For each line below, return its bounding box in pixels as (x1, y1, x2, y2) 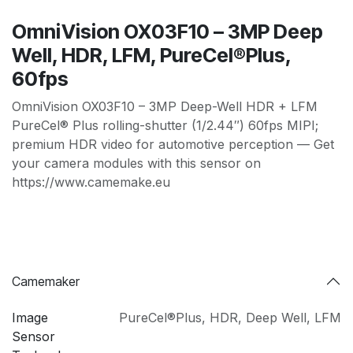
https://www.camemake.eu (12, 174, 170, 191)
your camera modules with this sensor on (12, 155, 261, 172)
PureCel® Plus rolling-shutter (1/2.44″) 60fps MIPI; (12, 117, 318, 134)
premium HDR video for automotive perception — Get (12, 136, 334, 153)
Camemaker (12, 273, 80, 289)
